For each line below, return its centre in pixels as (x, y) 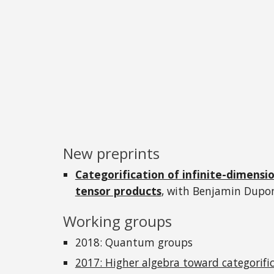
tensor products (118, 191)
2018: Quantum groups (135, 242)
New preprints (111, 153)
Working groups (117, 221)
